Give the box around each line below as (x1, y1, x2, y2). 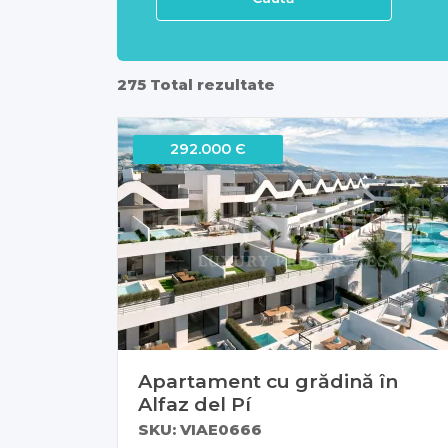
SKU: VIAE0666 (138, 419, 262, 439)
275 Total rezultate (117, 74, 275, 94)
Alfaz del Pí (138, 391, 251, 416)
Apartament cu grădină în (138, 368, 398, 393)
